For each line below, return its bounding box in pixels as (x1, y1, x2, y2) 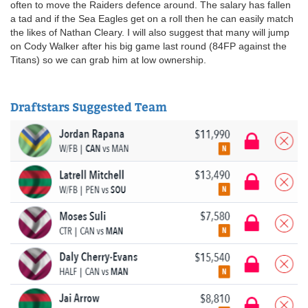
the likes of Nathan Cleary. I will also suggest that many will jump (10, 26, 289, 38)
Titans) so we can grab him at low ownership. (10, 54, 209, 65)
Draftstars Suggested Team (10, 100, 167, 114)
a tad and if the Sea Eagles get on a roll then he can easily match (10, 12, 294, 24)
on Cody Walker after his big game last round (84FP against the (10, 40, 287, 52)
